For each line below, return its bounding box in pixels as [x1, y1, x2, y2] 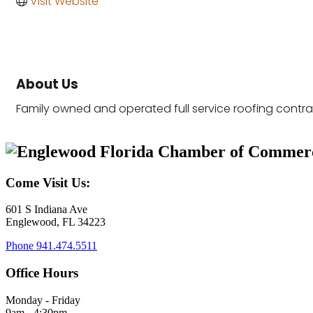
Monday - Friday [6, 293, 80, 306]
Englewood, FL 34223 [6, 216, 105, 228]
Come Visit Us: [6, 175, 90, 190]
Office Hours [6, 265, 78, 281]
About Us [16, 74, 78, 94]
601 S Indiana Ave [6, 203, 87, 216]
